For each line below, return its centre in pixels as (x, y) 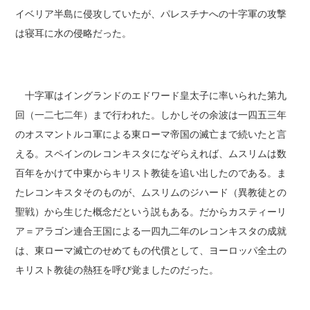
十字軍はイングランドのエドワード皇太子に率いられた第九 (151, 95)
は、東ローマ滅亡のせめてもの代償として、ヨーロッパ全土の (151, 250)
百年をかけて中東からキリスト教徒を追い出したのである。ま (151, 173)
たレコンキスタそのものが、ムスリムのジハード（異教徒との (151, 192)
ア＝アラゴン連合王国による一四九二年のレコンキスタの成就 (151, 231)
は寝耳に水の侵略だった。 (74, 33)
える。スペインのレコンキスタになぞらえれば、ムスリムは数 (151, 153)
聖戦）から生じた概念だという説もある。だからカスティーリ (151, 211)
